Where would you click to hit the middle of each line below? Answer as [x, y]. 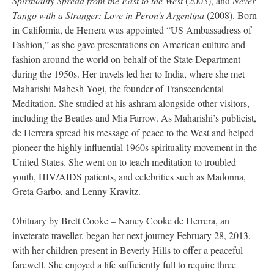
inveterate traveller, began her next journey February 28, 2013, [131, 235]
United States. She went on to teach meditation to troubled [124, 162]
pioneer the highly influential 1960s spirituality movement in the [135, 147]
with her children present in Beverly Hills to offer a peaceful [128, 250]
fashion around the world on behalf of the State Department [126, 59]
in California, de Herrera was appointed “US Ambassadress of [132, 30]
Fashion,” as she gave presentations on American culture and [129, 45]
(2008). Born [231, 15]
